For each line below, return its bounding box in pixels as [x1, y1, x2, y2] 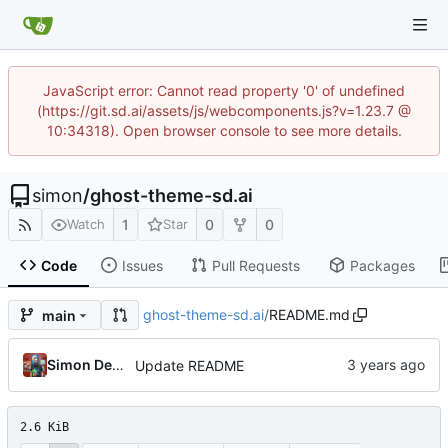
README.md [268, 306, 350, 324]
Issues [121, 256, 163, 274]
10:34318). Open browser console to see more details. [46, 122, 402, 139]
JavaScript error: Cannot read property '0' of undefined [43, 82, 405, 99]
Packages [349, 256, 415, 274]
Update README [135, 357, 244, 374]
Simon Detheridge [112, 356, 124, 374]
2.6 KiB [20, 420, 69, 435]
